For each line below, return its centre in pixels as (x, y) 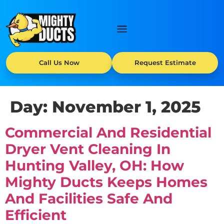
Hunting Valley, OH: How (94, 166)
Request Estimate (165, 63)
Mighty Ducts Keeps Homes (106, 182)
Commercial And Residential (108, 133)
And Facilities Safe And (89, 199)
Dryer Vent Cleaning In (88, 149)
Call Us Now (59, 63)
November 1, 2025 (126, 107)
